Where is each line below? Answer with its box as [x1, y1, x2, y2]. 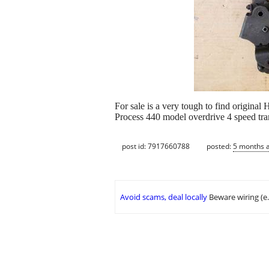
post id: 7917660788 [122, 141, 190, 151]
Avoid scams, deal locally [120, 192, 207, 203]
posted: [207, 141, 233, 151]
